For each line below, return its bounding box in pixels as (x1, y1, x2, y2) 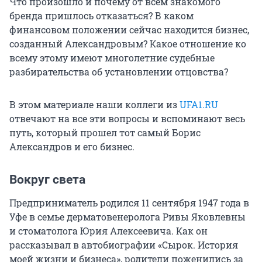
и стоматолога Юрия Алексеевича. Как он (9, 225, 208, 237)
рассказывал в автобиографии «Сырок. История (9, 239, 238, 251)
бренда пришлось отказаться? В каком (9, 9, 194, 22)
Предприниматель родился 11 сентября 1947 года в (9, 196, 249, 209)
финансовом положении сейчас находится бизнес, (9, 23, 249, 36)
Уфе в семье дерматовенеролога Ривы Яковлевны (9, 211, 246, 223)
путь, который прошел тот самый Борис (9, 126, 201, 139)
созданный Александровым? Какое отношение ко (9, 37, 246, 50)
